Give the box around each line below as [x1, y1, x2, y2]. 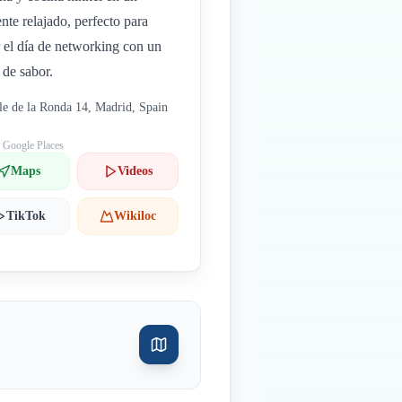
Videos [117, 164, 153, 178]
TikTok [5, 209, 46, 223]
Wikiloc [113, 209, 156, 223]
